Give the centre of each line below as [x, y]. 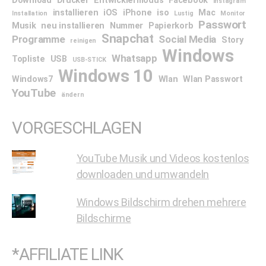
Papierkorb [171, 26]
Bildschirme [104, 218]
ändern [72, 94]
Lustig [184, 13]
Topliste [28, 59]
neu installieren [73, 26]
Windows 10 [105, 76]
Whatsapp [134, 58]
